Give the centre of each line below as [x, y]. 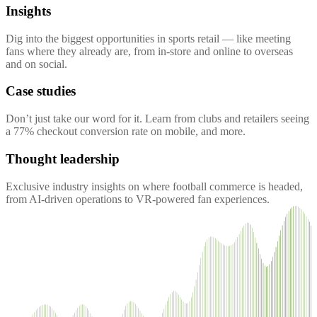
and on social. [36, 64]
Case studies [41, 91]
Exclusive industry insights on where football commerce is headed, [154, 186]
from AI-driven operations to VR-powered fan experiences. [138, 199]
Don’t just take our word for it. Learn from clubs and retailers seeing [157, 119]
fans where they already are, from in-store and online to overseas [149, 51]
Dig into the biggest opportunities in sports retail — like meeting [148, 38]
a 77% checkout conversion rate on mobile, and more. [126, 132]
